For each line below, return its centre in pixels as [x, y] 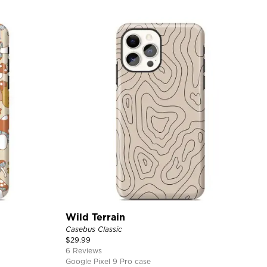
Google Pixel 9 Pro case [108, 261]
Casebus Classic [94, 229]
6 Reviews [83, 251]
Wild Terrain [95, 217]
